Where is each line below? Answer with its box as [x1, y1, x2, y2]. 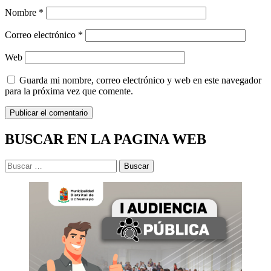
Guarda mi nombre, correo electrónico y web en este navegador [19, 75, 261, 86]
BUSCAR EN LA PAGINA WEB [5, 131, 206, 148]
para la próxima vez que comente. [5, 86, 133, 97]
